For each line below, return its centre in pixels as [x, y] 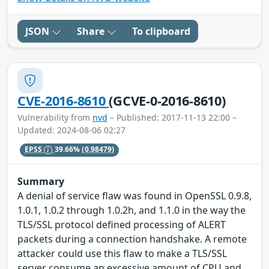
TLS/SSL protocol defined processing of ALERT [122, 225]
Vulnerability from [55, 117]
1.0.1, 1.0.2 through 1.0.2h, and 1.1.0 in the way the [131, 210]
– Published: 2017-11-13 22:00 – [172, 117]
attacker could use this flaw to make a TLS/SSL [122, 254]
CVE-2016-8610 [63, 100]
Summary [41, 182]
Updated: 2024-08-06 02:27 [71, 130]
